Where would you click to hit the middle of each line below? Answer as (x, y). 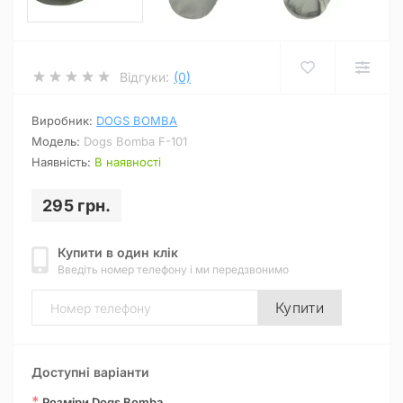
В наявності (128, 162)
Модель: (58, 141)
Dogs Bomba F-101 (135, 141)
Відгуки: (144, 76)
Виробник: (64, 121)
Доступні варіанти (90, 372)
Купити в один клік (118, 252)
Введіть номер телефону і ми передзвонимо (173, 269)
